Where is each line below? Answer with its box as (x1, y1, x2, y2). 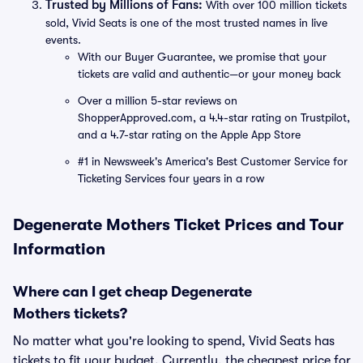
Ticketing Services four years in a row (78, 172, 264, 185)
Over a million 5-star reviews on (78, 94, 237, 107)
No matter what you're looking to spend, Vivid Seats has (13, 334, 335, 348)
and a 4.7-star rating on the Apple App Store (78, 128, 301, 141)
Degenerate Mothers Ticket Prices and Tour (13, 216, 344, 234)
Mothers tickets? (13, 305, 127, 322)
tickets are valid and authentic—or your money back (78, 67, 341, 80)
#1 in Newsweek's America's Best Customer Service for (78, 155, 348, 168)
